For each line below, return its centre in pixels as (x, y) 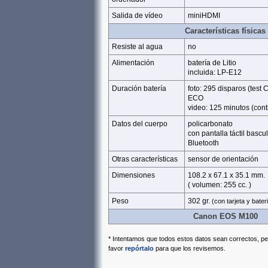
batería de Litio (212, 63)
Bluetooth (203, 143)
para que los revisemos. (190, 248)
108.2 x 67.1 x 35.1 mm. (226, 175)
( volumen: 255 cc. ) (220, 185)
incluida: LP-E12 (215, 72)
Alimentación (133, 63)
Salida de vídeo (137, 16)
